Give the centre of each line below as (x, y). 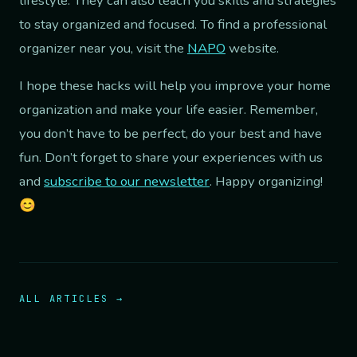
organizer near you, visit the (103, 48)
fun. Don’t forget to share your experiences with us (171, 158)
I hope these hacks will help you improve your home (175, 86)
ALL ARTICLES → (72, 299)
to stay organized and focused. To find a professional (173, 24)
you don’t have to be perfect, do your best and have (171, 134)
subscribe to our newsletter (127, 182)
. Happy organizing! (266, 182)
